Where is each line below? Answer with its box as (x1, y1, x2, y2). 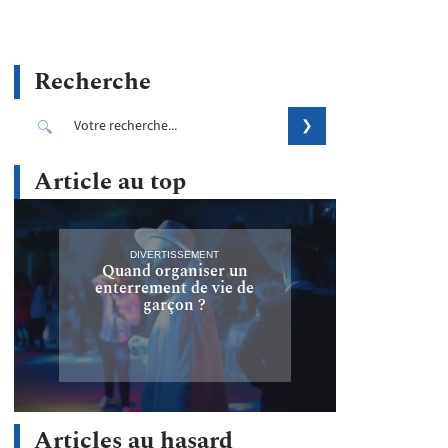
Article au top (34, 164, 186, 200)
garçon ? (143, 292, 207, 317)
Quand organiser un (101, 258, 248, 283)
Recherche (34, 64, 151, 100)
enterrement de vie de (95, 275, 255, 300)
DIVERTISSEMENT (130, 248, 220, 260)
